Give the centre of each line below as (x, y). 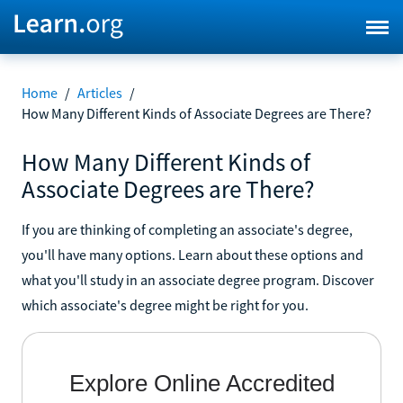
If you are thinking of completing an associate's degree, (187, 229)
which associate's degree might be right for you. (165, 304)
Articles (100, 93)
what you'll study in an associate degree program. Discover (198, 279)
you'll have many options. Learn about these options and (193, 254)
